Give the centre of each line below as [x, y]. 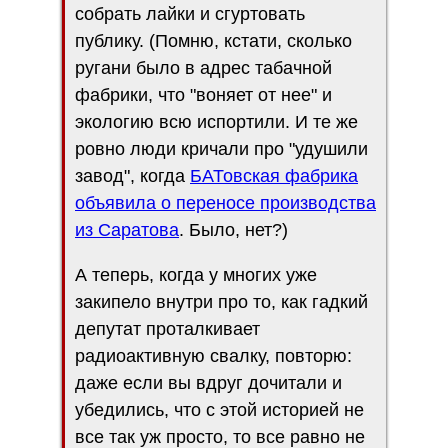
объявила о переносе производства [225, 202]
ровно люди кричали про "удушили [221, 148]
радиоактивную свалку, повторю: [213, 355]
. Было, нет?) [233, 229]
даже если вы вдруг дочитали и [208, 382]
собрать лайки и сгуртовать [190, 13]
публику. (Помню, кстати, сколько [213, 40]
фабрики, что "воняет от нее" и [203, 94]
